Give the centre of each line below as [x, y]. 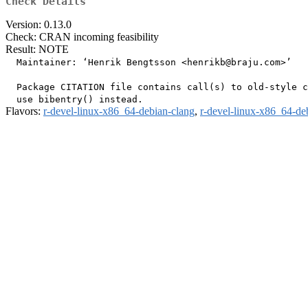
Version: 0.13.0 [38, 25]
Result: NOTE [37, 49]
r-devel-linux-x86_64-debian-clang [119, 111]
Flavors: [24, 111]
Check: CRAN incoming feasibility [82, 37]
